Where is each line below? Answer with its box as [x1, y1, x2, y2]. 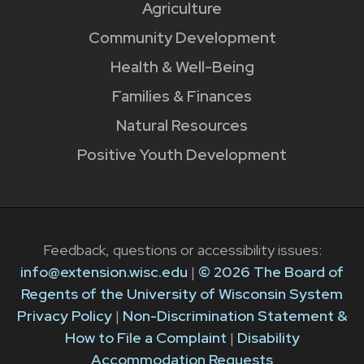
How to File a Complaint [64, 327, 227, 347]
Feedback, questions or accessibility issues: [42, 240, 322, 259]
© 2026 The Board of [198, 262, 344, 281]
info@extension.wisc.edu [20, 262, 188, 281]
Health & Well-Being [110, 57, 254, 78]
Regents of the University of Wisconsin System [21, 284, 343, 303]
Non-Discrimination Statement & [122, 305, 348, 325]
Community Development [88, 28, 276, 49]
